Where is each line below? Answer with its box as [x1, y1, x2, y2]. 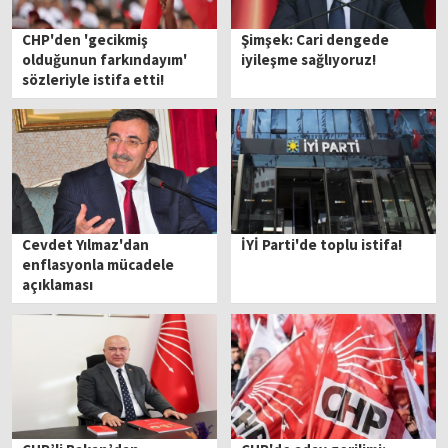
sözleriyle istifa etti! [22, 69, 165, 89]
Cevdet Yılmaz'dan [22, 234, 150, 254]
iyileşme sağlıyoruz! [241, 49, 377, 69]
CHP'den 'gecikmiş [22, 29, 149, 49]
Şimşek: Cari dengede [241, 29, 390, 49]
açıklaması [22, 274, 94, 294]
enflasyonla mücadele [22, 254, 175, 274]
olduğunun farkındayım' [22, 49, 188, 69]
